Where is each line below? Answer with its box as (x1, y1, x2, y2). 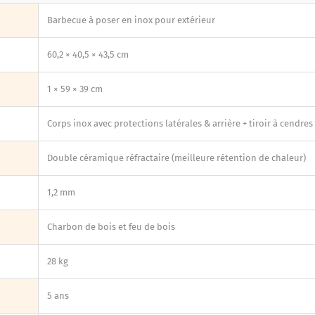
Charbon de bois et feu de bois (47, 221, 175, 232)
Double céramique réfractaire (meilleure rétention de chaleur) (47, 152, 306, 163)
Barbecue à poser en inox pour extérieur (47, 14, 215, 25)
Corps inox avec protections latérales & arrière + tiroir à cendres (47, 117, 313, 129)
